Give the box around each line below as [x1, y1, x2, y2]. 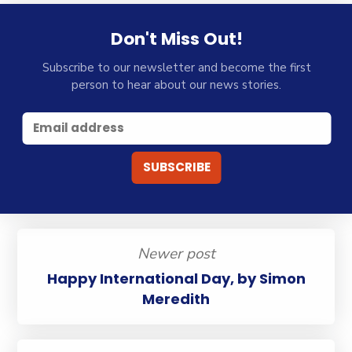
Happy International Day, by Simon [46, 269, 306, 289]
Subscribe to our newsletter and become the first [42, 60, 311, 76]
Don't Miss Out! [110, 26, 243, 51]
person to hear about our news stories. [71, 77, 282, 93]
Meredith [142, 289, 210, 310]
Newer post [137, 244, 215, 265]
